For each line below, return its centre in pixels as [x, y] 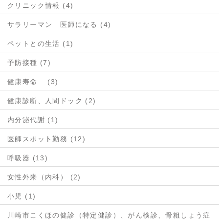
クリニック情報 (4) [41, 5]
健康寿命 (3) [33, 81]
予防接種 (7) [29, 62]
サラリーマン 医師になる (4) [59, 24]
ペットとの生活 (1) [41, 43]
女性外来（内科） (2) [44, 177]
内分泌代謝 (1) [33, 120]
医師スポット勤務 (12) [47, 139]
